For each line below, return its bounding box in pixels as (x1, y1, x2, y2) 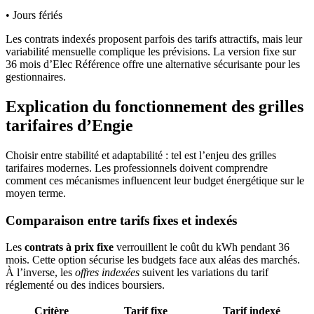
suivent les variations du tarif (139, 266, 268, 279)
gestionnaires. (6, 71, 66, 83)
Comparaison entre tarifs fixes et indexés (6, 212, 237, 228)
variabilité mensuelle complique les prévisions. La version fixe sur (6, 46, 296, 58)
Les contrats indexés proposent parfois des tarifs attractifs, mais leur (6, 33, 302, 46)
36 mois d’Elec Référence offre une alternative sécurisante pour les (6, 58, 300, 71)
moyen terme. (6, 186, 66, 199)
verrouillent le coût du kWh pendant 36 (114, 241, 289, 254)
